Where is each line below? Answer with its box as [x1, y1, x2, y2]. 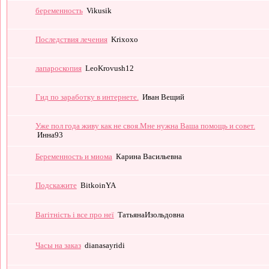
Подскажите [35, 181, 77, 190]
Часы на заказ [35, 241, 81, 250]
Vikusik [86, 6, 112, 15]
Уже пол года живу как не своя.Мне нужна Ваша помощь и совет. [35, 121, 255, 130]
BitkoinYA [80, 181, 116, 190]
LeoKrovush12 [85, 64, 134, 73]
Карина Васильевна [115, 152, 182, 161]
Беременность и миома [35, 152, 112, 161]
